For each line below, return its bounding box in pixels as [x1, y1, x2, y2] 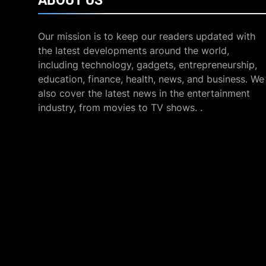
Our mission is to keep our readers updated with [38, 30, 255, 42]
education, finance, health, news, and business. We [38, 73, 264, 85]
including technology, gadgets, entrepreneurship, [38, 59, 257, 71]
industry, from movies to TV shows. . [38, 102, 202, 113]
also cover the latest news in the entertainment [38, 87, 250, 99]
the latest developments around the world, [38, 45, 229, 56]
